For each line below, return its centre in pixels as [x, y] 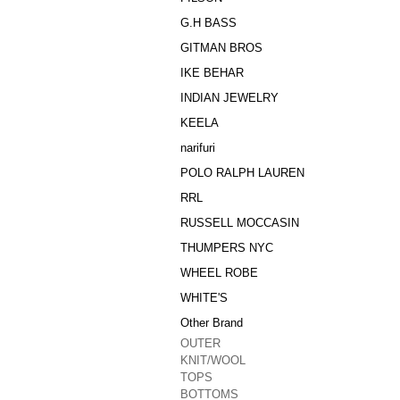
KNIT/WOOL [213, 360]
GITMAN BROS [221, 48]
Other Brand [212, 323]
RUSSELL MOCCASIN [240, 223]
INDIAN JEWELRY [229, 98]
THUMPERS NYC [227, 248]
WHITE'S [204, 298]
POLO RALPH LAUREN [242, 173]
